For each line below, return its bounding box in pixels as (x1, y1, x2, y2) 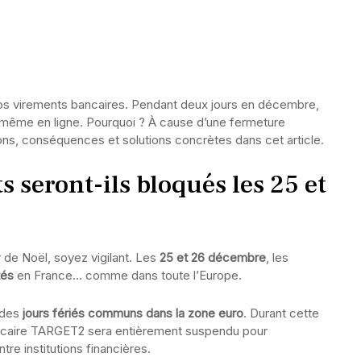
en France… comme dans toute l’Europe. (14, 268, 242, 283)
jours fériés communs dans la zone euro (23, 305, 243, 321)
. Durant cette (243, 305, 319, 321)
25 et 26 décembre (160, 250, 266, 265)
